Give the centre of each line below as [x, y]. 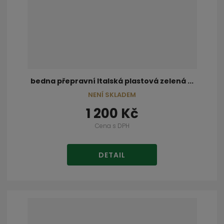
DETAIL [112, 155]
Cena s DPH [112, 125]
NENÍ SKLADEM [112, 94]
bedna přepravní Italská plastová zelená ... [112, 81]
